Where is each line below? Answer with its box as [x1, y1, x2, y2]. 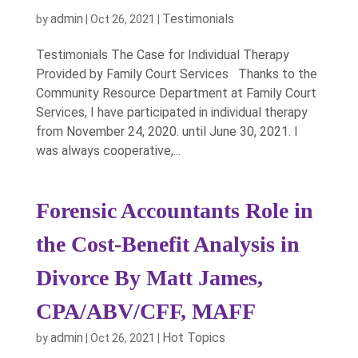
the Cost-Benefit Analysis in [35, 232, 300, 257]
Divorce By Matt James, [35, 265, 263, 290]
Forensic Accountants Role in [35, 198, 313, 223]
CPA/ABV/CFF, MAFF [35, 299, 256, 324]
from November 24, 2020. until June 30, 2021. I [35, 124, 298, 139]
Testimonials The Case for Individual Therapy [35, 47, 289, 62]
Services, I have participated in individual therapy [35, 105, 308, 120]
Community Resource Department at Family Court [35, 86, 316, 101]
